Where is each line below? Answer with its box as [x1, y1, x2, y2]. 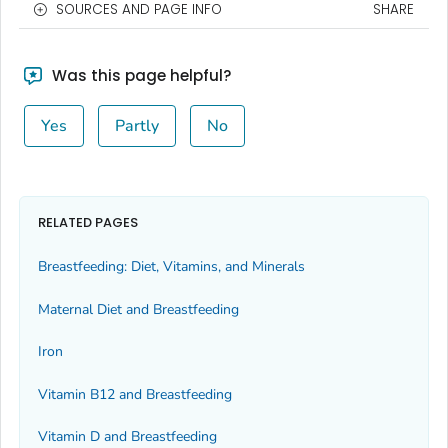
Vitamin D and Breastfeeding [38, 426, 217, 446]
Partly [114, 114, 159, 137]
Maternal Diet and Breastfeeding [38, 299, 239, 319]
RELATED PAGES [38, 213, 138, 233]
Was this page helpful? [47, 64, 231, 86]
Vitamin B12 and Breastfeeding [38, 384, 232, 404]
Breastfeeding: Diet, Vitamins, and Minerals [38, 257, 305, 277]
